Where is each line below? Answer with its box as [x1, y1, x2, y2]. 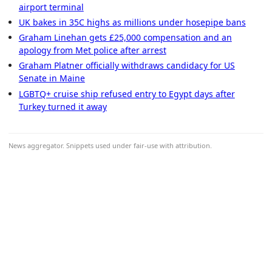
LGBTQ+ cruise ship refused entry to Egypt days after [18, 87, 235, 100]
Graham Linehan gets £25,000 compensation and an [18, 32, 232, 44]
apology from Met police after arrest [18, 44, 166, 56]
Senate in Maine [18, 72, 85, 84]
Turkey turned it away [18, 100, 107, 112]
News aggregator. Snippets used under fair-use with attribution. [8, 140, 212, 150]
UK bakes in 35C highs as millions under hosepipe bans [18, 16, 246, 29]
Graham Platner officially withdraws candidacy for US [18, 59, 235, 72]
